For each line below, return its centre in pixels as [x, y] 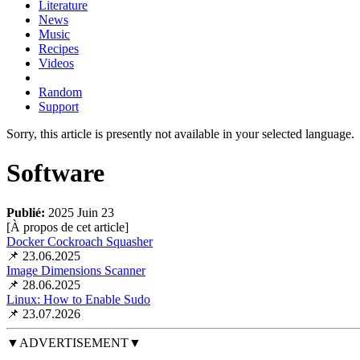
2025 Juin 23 [81, 212]
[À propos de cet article [65, 227]
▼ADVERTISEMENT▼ [74, 342]
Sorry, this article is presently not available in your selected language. [180, 133]
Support [59, 106]
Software [55, 173]
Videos [56, 63]
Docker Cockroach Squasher [80, 241]
